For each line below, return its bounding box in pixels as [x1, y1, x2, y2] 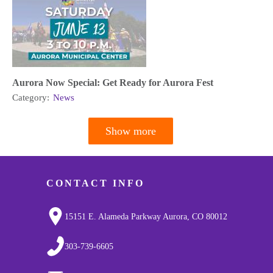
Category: [12, 93, 52, 103]
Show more [105, 125, 156, 138]
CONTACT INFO [46, 177, 144, 188]
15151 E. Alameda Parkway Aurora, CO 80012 [64, 211, 227, 221]
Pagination [12, 134, 63, 147]
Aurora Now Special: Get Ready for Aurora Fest [12, 77, 213, 88]
